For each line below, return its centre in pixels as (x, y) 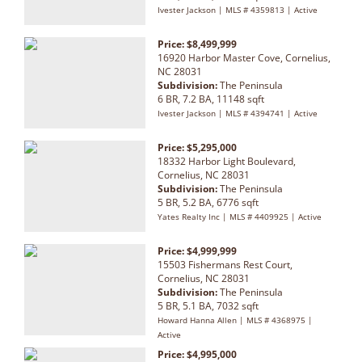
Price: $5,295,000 (197, 147)
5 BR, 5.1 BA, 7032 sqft (208, 305)
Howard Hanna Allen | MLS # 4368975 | (235, 320)
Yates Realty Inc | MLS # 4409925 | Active (240, 216)
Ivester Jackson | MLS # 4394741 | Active (238, 113)
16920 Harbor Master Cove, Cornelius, (244, 57)
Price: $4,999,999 (197, 250)
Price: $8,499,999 (197, 44)
